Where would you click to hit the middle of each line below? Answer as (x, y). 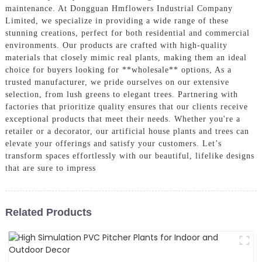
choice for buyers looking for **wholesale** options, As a (118, 70)
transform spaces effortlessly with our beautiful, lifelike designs (130, 156)
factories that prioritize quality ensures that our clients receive (126, 107)
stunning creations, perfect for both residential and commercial (127, 33)
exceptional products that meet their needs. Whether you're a (123, 119)
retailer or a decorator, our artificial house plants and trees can (127, 132)
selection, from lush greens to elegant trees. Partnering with (121, 95)
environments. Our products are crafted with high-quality (116, 46)
